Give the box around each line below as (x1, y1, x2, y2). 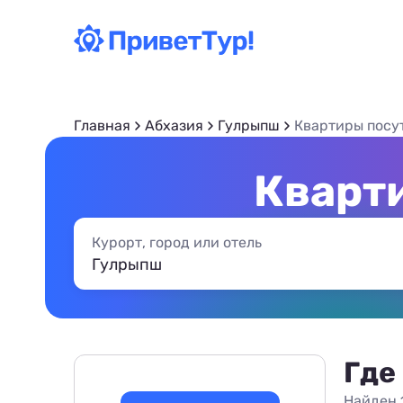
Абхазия (145, 117, 203, 134)
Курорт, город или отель (92, 234, 262, 251)
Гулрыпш (218, 117, 280, 134)
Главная (74, 117, 130, 134)
